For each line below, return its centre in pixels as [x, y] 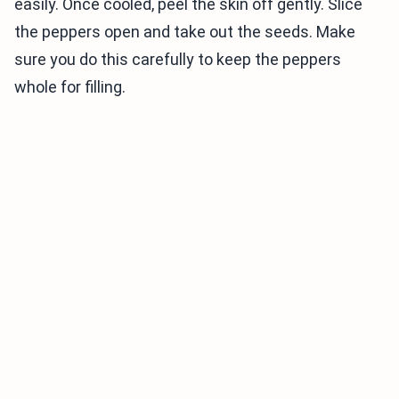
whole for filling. [70, 87]
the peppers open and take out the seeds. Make [185, 32]
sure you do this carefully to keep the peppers [178, 59]
